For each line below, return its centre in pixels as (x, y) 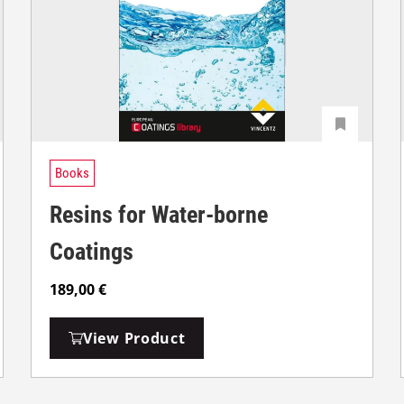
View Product (134, 338)
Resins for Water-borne (159, 214)
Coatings (92, 251)
